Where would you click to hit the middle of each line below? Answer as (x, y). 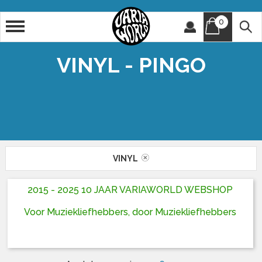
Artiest (42, 22)
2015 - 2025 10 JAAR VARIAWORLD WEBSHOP (130, 190)
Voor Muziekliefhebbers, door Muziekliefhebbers (130, 212)
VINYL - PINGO (131, 65)
